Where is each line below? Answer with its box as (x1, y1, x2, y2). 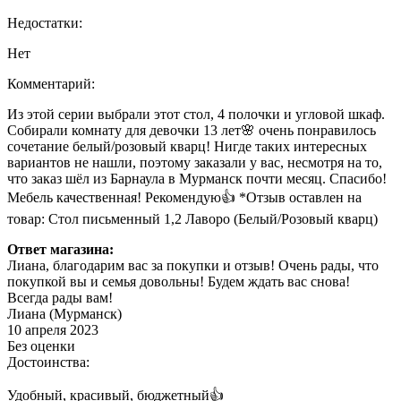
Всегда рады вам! (7, 290, 113, 306)
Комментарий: (7, 76, 95, 92)
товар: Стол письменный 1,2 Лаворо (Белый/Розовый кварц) (7, 211, 378, 227)
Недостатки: (7, 15, 82, 31)
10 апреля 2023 (7, 322, 98, 338)
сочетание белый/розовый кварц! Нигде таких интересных (7, 139, 367, 155)
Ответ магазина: (7, 242, 114, 258)
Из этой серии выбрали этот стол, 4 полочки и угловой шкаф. (7, 107, 385, 123)
